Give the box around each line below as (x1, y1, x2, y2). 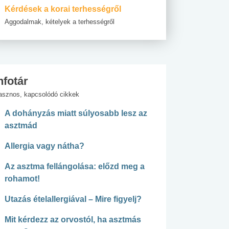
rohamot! (5, 174, 40, 184)
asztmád (5, 121, 37, 130)
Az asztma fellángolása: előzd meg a (5, 162, 145, 171)
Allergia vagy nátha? (5, 142, 84, 151)
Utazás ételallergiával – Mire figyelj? (5, 195, 142, 204)
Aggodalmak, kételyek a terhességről (5, 18, 114, 26)
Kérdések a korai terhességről (5, 5, 121, 14)
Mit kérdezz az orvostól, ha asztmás (5, 215, 141, 224)
